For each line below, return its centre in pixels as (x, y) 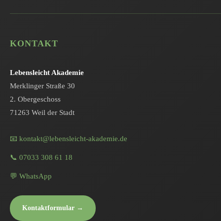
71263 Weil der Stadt (42, 112)
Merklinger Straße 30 (42, 86)
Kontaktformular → (53, 208)
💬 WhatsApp (31, 176)
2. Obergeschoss (35, 99)
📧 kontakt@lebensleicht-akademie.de (69, 139)
